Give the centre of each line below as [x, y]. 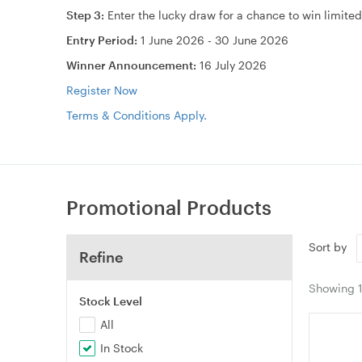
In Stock [122, 347]
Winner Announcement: [133, 65]
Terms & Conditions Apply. [137, 115]
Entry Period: [103, 40]
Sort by [331, 246]
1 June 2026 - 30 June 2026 [215, 40]
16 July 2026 [233, 65]
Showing [333, 288]
